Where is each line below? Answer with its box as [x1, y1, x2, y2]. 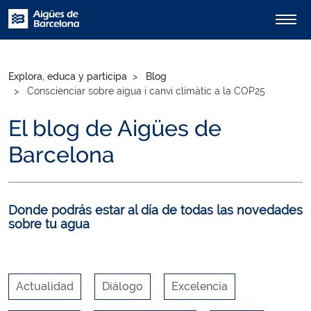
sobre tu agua [8, 217, 90, 231]
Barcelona [8, 142, 115, 167]
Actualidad [16, 280, 74, 293]
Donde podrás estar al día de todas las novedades [8, 203, 303, 217]
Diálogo [102, 280, 143, 293]
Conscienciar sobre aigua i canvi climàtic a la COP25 [24, 85, 265, 96]
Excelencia [171, 280, 228, 293]
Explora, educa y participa [8, 71, 127, 82]
